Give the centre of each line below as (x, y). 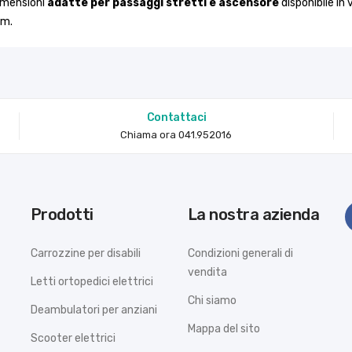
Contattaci (180, 117)
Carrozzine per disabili (85, 253)
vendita (207, 272)
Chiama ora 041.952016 (176, 134)
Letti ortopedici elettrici (92, 281)
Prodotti (67, 214)
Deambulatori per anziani (93, 310)
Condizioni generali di (240, 253)
